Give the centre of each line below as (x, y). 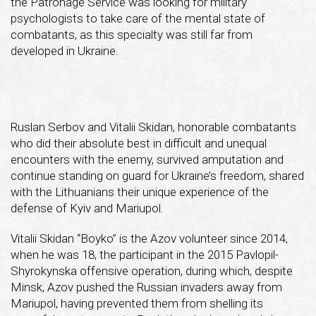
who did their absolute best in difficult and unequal (139, 143)
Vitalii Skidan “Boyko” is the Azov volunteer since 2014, (149, 238)
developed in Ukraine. (65, 50)
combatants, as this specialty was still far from (132, 34)
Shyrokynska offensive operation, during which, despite (152, 271)
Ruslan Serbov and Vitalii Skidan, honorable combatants (153, 127)
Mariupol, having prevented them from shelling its (137, 303)
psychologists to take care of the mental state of (138, 18)
